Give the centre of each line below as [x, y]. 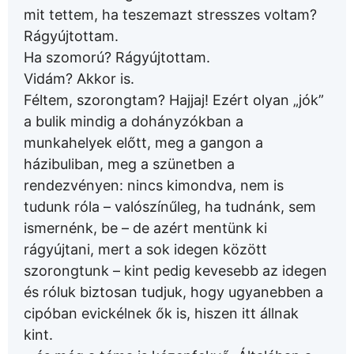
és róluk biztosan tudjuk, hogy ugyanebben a [173, 292]
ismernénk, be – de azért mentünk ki [145, 228]
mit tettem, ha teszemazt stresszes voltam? [170, 15]
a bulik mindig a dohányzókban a [134, 122]
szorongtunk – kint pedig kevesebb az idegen [175, 271]
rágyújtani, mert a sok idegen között [145, 250]
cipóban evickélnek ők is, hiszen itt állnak [161, 314]
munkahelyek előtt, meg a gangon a [143, 143]
